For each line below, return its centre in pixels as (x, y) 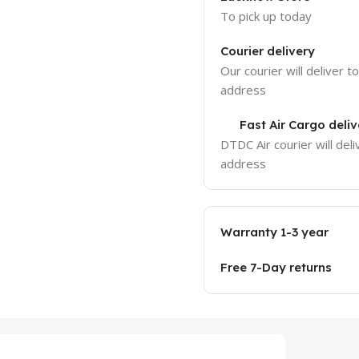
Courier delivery (267, 51)
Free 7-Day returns (276, 267)
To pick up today (266, 16)
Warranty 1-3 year (274, 232)
